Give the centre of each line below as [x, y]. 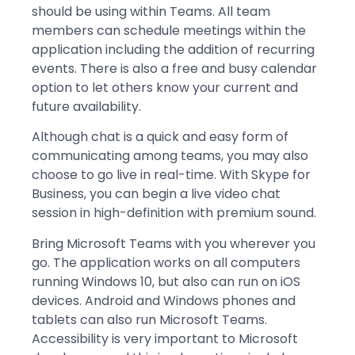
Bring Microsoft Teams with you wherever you [174, 243]
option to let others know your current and [165, 87]
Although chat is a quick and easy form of [160, 137]
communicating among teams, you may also [170, 156]
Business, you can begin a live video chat [156, 194]
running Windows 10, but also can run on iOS [166, 281]
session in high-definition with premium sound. [174, 213]
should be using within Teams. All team [151, 11]
